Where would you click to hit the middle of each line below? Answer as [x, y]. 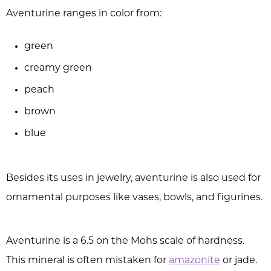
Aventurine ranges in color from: [84, 14]
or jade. [240, 260]
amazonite [194, 260]
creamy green [58, 68]
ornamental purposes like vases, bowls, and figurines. [134, 198]
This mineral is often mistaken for [87, 260]
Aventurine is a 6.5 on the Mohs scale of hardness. [125, 241]
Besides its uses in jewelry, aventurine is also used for [133, 178]
